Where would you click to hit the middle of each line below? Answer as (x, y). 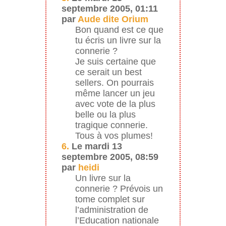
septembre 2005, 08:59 (110, 157)
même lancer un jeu (115, 93)
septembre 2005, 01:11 (109, 8)
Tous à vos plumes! (114, 135)
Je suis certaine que (115, 61)
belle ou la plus (105, 114)
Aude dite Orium (113, 19)
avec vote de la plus (115, 104)
